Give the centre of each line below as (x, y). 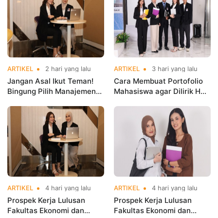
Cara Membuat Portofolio (158, 81)
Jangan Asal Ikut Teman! (50, 81)
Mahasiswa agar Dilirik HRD (162, 91)
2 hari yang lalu (67, 68)
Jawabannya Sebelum (46, 111)
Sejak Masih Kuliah (147, 101)
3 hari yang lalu (174, 68)
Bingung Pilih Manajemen (52, 91)
